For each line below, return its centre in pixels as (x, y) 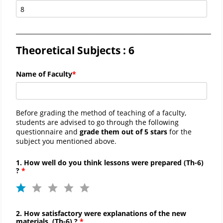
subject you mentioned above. (66, 141)
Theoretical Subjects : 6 (75, 51)
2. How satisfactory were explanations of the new (101, 213)
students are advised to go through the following (97, 122)
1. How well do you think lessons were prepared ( (101, 162)
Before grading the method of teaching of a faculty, (101, 112)
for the (180, 131)
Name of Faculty (44, 74)
